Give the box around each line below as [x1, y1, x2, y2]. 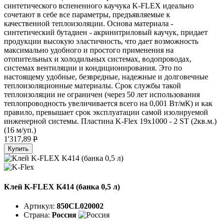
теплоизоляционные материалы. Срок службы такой [4, 81, 181, 90]
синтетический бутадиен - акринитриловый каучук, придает [4, 28, 208, 37]
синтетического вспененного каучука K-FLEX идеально [4, 1, 194, 10]
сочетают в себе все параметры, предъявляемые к [4, 10, 170, 19]
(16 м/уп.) [4, 126, 36, 135]
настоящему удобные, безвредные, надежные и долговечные [4, 73, 208, 81]
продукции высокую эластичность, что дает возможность [4, 37, 198, 46]
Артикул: [24, 201, 57, 210]
